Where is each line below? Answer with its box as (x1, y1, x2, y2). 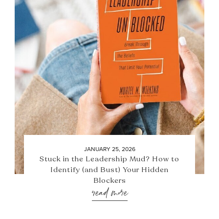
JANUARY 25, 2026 (84, 145, 135, 153)
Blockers (93, 175, 126, 185)
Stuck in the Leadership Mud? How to (40, 154, 179, 164)
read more (91, 183, 128, 203)
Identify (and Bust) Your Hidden (50, 165, 169, 175)
